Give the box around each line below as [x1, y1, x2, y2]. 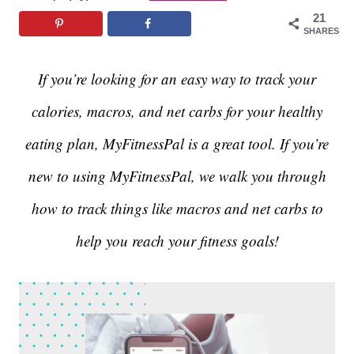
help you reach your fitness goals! [75, 231, 279, 251]
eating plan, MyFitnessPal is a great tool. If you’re [25, 134, 329, 154]
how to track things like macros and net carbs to [31, 198, 323, 219]
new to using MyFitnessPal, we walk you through [28, 166, 326, 186]
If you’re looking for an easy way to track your [38, 69, 316, 89]
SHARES [303, 26, 339, 36]
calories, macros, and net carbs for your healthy [32, 101, 322, 122]
